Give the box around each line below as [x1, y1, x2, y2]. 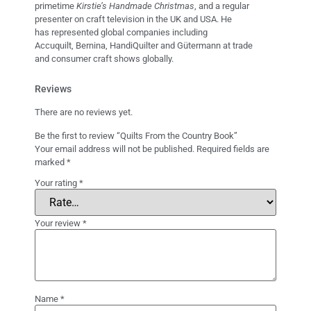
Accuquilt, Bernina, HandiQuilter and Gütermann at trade [35, 40, 253, 51]
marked [35, 156, 67, 167]
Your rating [35, 177, 79, 188]
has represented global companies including [35, 27, 208, 38]
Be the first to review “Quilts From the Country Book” [35, 130, 237, 141]
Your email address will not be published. [35, 143, 194, 154]
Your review [35, 217, 83, 228]
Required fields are [196, 143, 269, 154]
